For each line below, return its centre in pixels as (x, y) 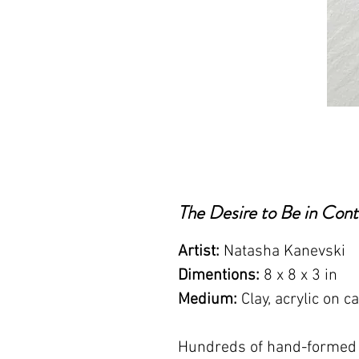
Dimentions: (221, 276)
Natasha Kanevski (282, 252)
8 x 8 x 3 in (301, 276)
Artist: (199, 252)
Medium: (208, 300)
